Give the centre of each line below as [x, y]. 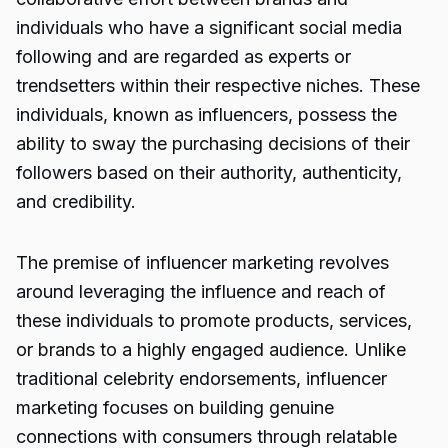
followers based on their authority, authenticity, [209, 172]
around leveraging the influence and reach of [201, 291]
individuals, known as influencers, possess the [206, 114]
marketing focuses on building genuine [175, 407]
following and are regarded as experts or [183, 56]
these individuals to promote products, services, [214, 320]
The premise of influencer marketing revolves [202, 262]
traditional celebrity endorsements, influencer [201, 378]
